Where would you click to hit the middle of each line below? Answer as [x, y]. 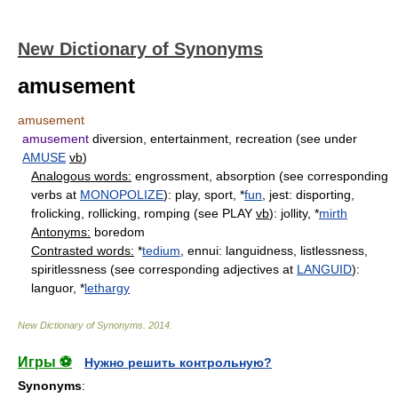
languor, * [58, 288]
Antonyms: [61, 232]
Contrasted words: [83, 251]
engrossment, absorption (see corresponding [260, 176]
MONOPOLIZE [122, 195]
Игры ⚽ [45, 362]
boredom [118, 232]
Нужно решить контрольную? [178, 362]
